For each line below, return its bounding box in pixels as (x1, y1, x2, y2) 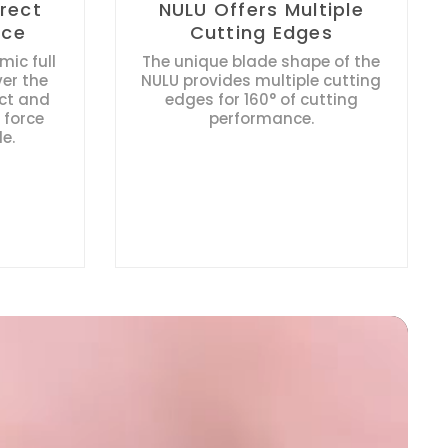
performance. (208, 107, 314, 129)
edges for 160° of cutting (164, 88, 358, 110)
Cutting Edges (189, 19, 333, 45)
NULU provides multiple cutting (141, 69, 382, 91)
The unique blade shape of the (142, 50, 381, 72)
